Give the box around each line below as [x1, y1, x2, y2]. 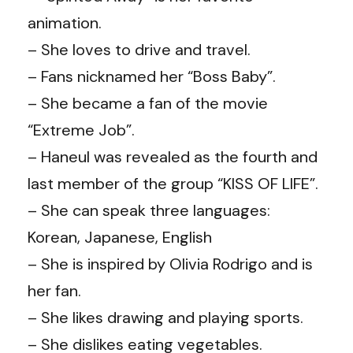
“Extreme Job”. [28, 120, 135, 140]
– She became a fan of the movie [28, 93, 268, 113]
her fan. [28, 281, 81, 301]
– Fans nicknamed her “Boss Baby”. [28, 66, 276, 87]
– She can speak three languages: [28, 200, 270, 221]
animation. [28, 13, 102, 33]
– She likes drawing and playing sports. [28, 307, 303, 328]
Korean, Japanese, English [28, 227, 212, 247]
